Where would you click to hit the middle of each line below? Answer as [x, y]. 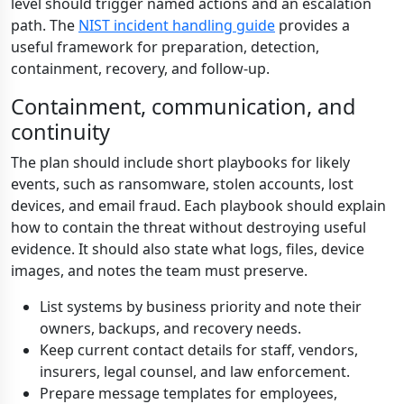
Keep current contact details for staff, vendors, [199, 350]
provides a [312, 25]
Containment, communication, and [183, 106]
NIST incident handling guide [177, 25]
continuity [60, 132]
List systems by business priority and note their [201, 307]
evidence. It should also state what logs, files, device [188, 249]
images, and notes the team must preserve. [159, 271]
